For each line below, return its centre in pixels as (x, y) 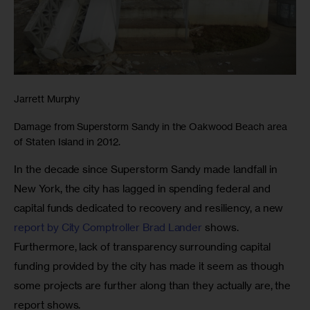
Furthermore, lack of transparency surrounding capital (144, 246)
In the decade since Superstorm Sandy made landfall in (147, 169)
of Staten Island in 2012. (67, 141)
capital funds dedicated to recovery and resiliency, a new (150, 208)
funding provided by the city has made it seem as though (151, 266)
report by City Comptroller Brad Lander (108, 227)
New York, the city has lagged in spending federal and (144, 188)
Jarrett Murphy (47, 98)
